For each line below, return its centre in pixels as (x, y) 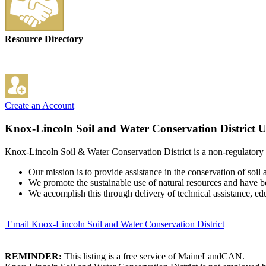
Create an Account (39, 106)
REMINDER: (33, 256)
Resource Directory (44, 39)
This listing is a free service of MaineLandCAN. (153, 256)
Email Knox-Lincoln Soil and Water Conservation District (116, 224)
